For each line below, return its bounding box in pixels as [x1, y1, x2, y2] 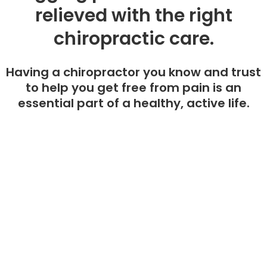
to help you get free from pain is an [26, 79, 241, 96]
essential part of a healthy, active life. [17, 94, 250, 111]
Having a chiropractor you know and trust [6, 63, 261, 80]
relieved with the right [35, 2, 232, 28]
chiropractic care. [53, 26, 214, 51]
